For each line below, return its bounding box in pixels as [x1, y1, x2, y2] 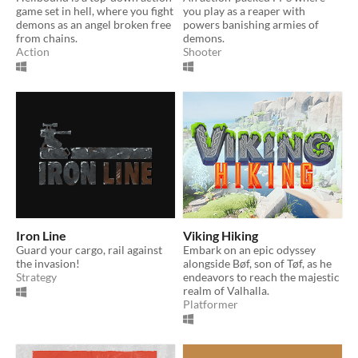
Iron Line [16, 227, 66, 243]
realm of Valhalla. [183, 283, 269, 297]
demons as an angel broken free [16, 17, 171, 31]
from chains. [16, 30, 78, 45]
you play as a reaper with [183, 3, 305, 18]
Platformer [183, 296, 238, 311]
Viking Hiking [183, 227, 258, 243]
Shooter [183, 44, 222, 58]
